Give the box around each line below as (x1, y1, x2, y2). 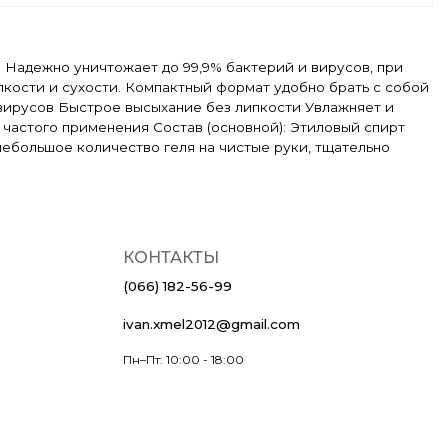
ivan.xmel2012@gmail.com (122, 315, 300, 332)
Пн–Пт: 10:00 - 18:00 (122, 351, 244, 367)
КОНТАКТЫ (122, 247, 219, 267)
